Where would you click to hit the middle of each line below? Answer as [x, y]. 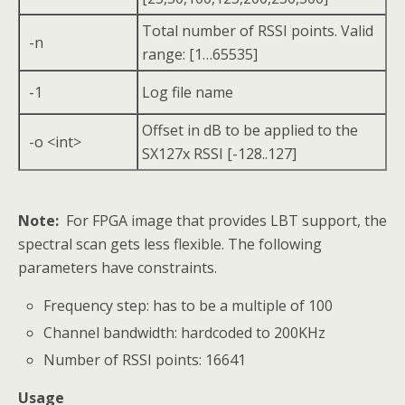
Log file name [188, 92]
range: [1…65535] [200, 54]
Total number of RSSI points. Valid [258, 31]
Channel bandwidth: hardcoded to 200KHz [185, 333]
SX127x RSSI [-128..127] [219, 154]
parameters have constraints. [118, 268]
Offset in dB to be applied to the [250, 130]
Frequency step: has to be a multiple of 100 [188, 306]
